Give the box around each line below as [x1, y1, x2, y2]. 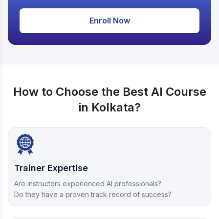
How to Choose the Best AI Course [13, 85, 206, 99]
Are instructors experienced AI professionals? [14, 179, 161, 188]
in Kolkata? [78, 100, 141, 115]
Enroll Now [89, 16, 130, 26]
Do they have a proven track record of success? [14, 190, 172, 199]
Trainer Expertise [14, 163, 88, 174]
